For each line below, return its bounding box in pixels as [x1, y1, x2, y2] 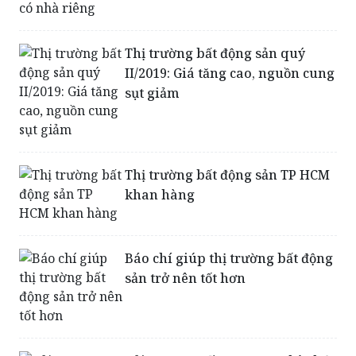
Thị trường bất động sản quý [125, 44, 306, 63]
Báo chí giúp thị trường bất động [125, 250, 334, 268]
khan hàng [125, 186, 195, 204]
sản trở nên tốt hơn [125, 269, 246, 288]
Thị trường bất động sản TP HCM [125, 166, 331, 184]
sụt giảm [125, 84, 180, 103]
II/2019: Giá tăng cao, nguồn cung [125, 64, 335, 83]
